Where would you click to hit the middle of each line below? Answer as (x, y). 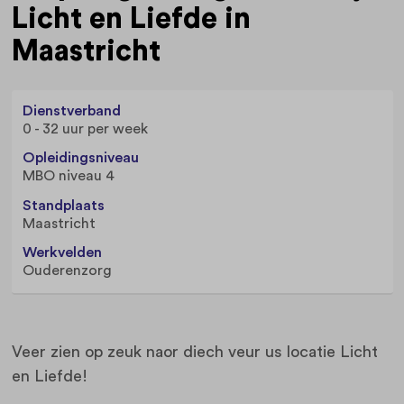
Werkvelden (62, 253)
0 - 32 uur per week (85, 129)
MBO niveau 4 (69, 176)
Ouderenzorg (67, 271)
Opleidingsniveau (81, 158)
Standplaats (64, 205)
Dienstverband (72, 110)
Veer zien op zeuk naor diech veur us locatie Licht (194, 351)
